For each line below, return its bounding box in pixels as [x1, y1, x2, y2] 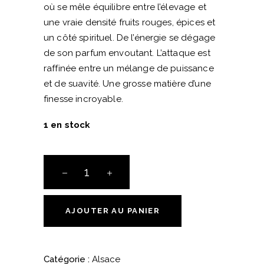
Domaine [43, 248, 81, 259]
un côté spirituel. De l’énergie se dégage [44, 32, 216, 43]
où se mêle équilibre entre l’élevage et [44, 1, 206, 12]
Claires [43, 217, 71, 229]
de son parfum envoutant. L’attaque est [44, 47, 210, 58]
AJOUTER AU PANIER [65, 206, 160, 215]
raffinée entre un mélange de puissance [44, 62, 214, 74]
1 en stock [44, 119, 91, 130]
